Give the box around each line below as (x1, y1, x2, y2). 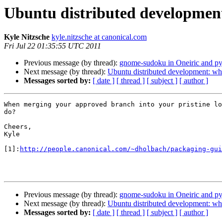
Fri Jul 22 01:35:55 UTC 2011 (4, 42, 101, 51)
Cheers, (4, 123, 32, 131)
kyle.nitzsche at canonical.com (52, 33, 147, 42)
